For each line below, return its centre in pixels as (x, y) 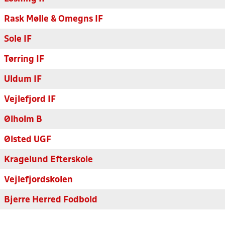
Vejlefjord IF (30, 100)
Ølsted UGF (28, 140)
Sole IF (18, 39)
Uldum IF (23, 80)
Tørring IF (24, 60)
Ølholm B (23, 120)
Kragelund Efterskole (48, 160)
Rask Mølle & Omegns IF (53, 19)
